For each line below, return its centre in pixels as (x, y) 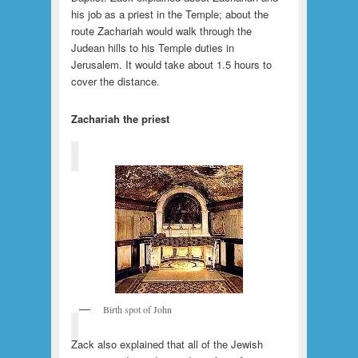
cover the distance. (115, 81)
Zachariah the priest (120, 118)
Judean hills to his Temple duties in (152, 47)
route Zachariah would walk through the (161, 30)
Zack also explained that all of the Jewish (167, 344)
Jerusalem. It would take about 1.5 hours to (171, 64)
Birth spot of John (137, 309)
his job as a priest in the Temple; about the (169, 14)
